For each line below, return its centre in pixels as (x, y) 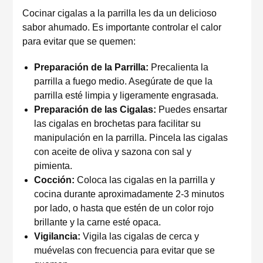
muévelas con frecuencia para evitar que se (124, 250)
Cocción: (54, 180)
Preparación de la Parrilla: (91, 67)
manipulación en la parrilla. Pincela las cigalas (131, 138)
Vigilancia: (57, 236)
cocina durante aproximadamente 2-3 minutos (129, 194)
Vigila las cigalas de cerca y (140, 236)
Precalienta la (178, 67)
